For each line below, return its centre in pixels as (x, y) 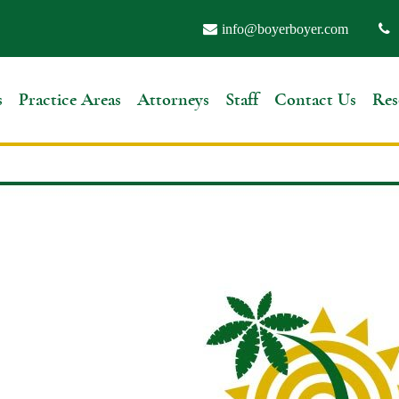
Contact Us (315, 99)
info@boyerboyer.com (285, 28)
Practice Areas (69, 99)
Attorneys (173, 99)
